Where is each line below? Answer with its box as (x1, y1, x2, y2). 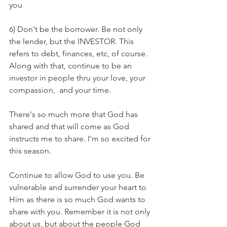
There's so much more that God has (9, 109, 140, 120)
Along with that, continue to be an (9, 61, 134, 71)
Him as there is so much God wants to (9, 195, 147, 205)
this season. (9, 146, 51, 156)
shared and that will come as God (9, 122, 131, 132)
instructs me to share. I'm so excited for (9, 134, 153, 144)
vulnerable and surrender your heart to (9, 182, 148, 193)
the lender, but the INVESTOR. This (9, 36, 136, 47)
